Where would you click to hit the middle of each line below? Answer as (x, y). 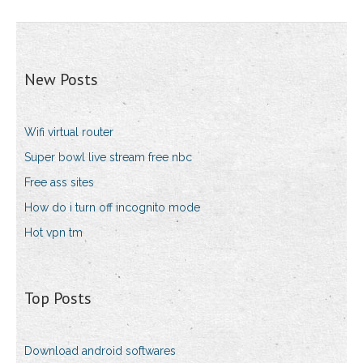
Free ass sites (59, 183)
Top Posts (58, 299)
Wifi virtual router (69, 132)
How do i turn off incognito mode (112, 208)
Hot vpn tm (53, 233)
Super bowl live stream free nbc (108, 158)
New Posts (61, 80)
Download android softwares (100, 351)
